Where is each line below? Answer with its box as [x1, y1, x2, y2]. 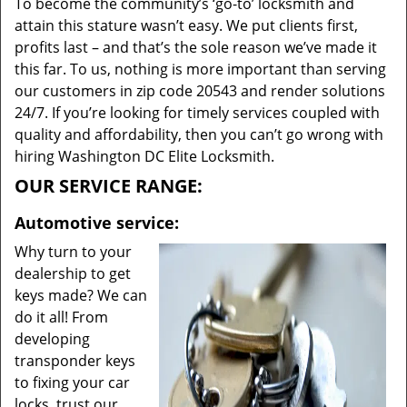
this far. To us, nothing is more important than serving [15, 59, 386, 79]
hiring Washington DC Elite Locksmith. [15, 146, 274, 166]
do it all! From [15, 307, 108, 327]
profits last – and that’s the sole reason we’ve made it [15, 37, 377, 57]
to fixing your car [15, 372, 130, 392]
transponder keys [15, 351, 135, 371]
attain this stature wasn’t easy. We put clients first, [15, 15, 358, 35]
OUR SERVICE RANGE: [15, 174, 203, 198]
